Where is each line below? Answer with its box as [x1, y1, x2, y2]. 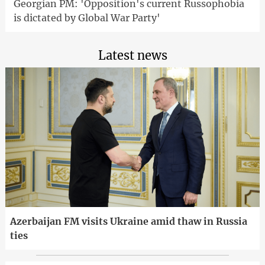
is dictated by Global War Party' [13, 11, 160, 24]
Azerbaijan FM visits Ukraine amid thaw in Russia [9, 215, 247, 228]
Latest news [98, 47, 167, 63]
